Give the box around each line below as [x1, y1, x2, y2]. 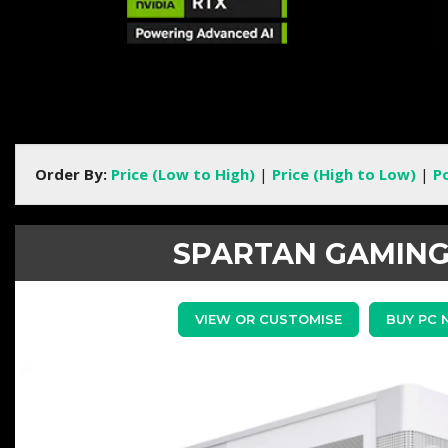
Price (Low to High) [111, 163, 255, 184]
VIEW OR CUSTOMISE [195, 311, 342, 328]
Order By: [35, 163, 107, 184]
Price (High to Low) [272, 163, 416, 184]
